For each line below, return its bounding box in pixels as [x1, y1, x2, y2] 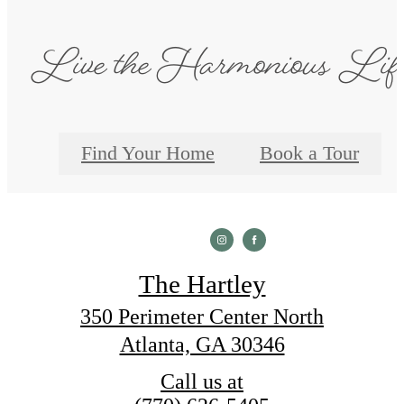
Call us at [161, 370, 243, 394]
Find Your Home [81, 142, 215, 164]
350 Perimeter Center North [80, 305, 324, 329]
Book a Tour [260, 142, 359, 164]
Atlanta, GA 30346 [119, 333, 285, 357]
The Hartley [138, 270, 266, 299]
